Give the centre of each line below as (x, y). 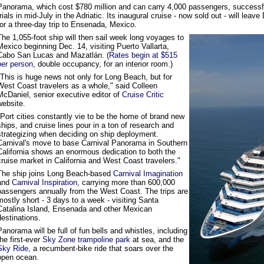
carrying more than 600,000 (127, 182)
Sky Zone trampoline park (86, 240)
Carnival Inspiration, (46, 182)
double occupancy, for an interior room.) (104, 64)
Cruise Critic (143, 95)
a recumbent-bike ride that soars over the (102, 248)
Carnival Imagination (148, 174)
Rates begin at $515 (143, 55)
